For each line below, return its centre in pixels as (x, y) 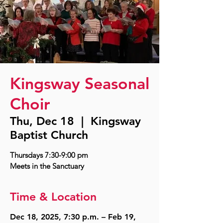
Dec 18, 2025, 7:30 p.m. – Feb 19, (73, 217)
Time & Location (53, 197)
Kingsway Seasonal (80, 83)
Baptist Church (49, 135)
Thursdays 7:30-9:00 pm (49, 155)
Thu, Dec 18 (42, 121)
